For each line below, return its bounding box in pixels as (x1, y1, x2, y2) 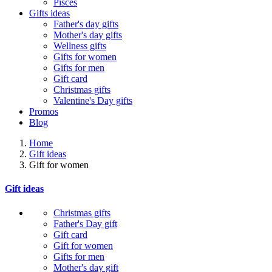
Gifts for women (53, 52, 117, 62)
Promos (29, 106, 58, 117)
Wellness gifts (53, 41, 106, 51)
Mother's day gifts (53, 30, 122, 40)
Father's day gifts (53, 19, 118, 29)
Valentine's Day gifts (53, 95, 132, 106)
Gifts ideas (29, 8, 70, 18)
